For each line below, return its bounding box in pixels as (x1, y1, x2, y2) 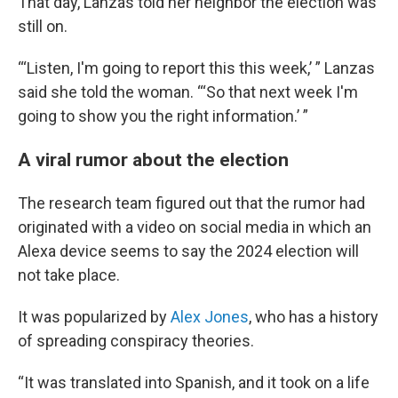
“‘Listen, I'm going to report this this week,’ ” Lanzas (18, 59, 375, 77)
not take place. (18, 266, 120, 284)
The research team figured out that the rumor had (18, 194, 365, 212)
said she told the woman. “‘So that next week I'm (18, 83, 358, 101)
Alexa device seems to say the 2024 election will (18, 242, 359, 260)
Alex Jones (171, 307, 249, 326)
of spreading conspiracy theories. (18, 331, 254, 350)
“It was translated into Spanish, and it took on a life (18, 373, 370, 392)
